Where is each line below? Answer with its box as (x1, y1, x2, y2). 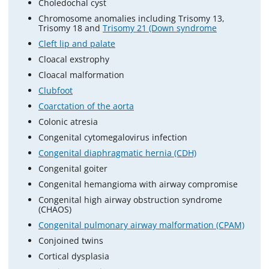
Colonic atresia (38, 116, 98, 128)
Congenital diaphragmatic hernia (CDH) (38, 147, 196, 159)
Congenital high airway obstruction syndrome (38, 194, 222, 206)
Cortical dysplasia (38, 250, 109, 262)
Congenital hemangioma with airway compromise (38, 178, 238, 190)
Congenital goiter (38, 163, 107, 175)
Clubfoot (38, 85, 73, 97)
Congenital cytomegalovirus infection (38, 131, 187, 144)
